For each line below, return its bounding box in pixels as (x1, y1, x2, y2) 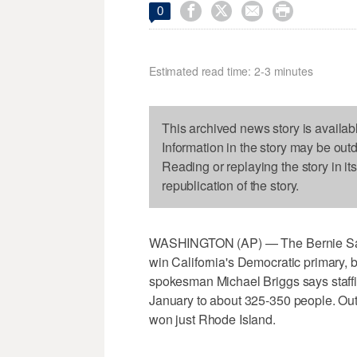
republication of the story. (162, 176, 300, 195)
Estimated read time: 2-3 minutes (149, 63, 313, 80)
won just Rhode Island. (149, 310, 276, 329)
